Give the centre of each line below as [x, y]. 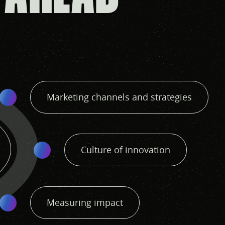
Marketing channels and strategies [119, 97]
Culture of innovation [126, 150]
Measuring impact [85, 202]
